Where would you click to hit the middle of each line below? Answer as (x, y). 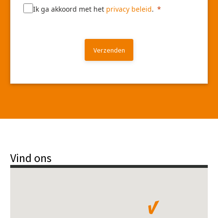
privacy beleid (129, 9)
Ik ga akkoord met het (70, 9)
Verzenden (109, 50)
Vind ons (31, 158)
